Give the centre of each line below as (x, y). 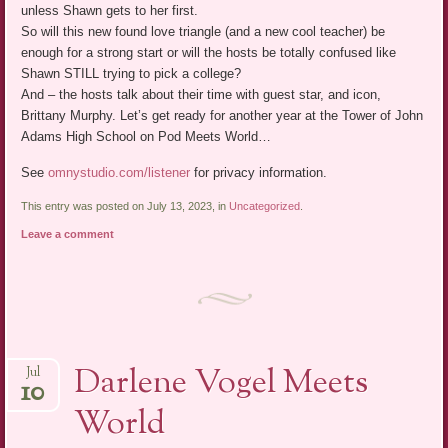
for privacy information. (259, 172)
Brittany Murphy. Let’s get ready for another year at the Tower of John (222, 115)
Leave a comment (68, 233)
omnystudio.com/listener (119, 172)
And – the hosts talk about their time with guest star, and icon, (201, 94)
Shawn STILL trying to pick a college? (131, 73)
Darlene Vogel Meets (221, 384)
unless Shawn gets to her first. (112, 10)
